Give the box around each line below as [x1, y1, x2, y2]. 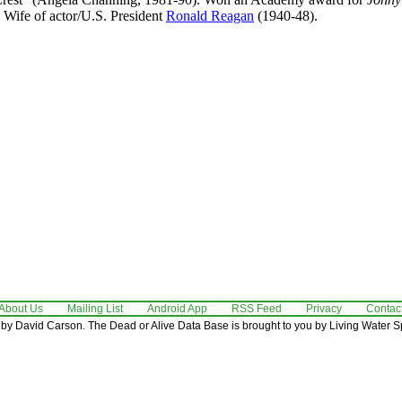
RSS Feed [232, 301, 282, 315]
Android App [147, 301, 207, 315]
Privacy [306, 301, 342, 315]
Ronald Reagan [166, 7, 254, 23]
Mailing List [67, 301, 123, 315]
